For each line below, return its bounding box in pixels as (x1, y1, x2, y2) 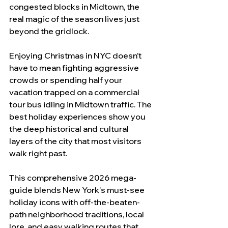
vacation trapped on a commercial (9, 87, 141, 97)
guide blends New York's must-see (9, 185, 146, 195)
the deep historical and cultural (9, 124, 130, 134)
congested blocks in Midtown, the (9, 2, 141, 12)
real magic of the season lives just (9, 14, 141, 24)
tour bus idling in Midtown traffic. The (9, 99, 153, 109)
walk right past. (9, 148, 67, 158)
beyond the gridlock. (9, 26, 89, 36)
